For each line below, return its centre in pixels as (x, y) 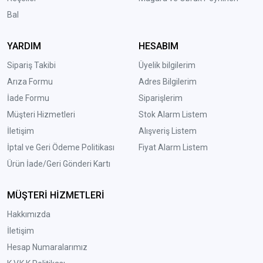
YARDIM (24, 46)
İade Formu (28, 98)
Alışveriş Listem (167, 131)
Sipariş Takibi (31, 65)
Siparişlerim (160, 98)
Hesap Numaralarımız (47, 247)
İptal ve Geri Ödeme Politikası (61, 148)
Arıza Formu (30, 82)
